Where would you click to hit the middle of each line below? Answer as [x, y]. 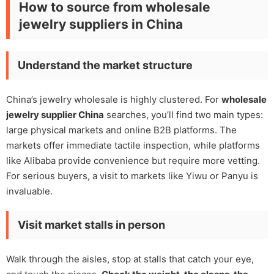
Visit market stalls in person [91, 224]
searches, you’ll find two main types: [183, 114]
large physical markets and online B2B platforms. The [121, 130]
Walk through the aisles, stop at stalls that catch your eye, [130, 259]
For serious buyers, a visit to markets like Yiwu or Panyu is [132, 176]
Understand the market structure [105, 65]
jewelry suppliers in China [101, 24]
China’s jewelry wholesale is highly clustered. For [114, 99]
